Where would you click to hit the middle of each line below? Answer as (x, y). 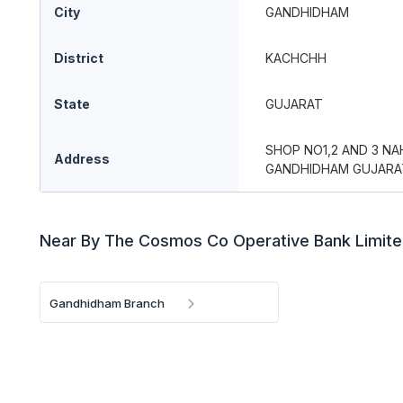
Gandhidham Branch (107, 303)
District (79, 58)
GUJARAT (294, 104)
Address (82, 159)
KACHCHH (296, 58)
